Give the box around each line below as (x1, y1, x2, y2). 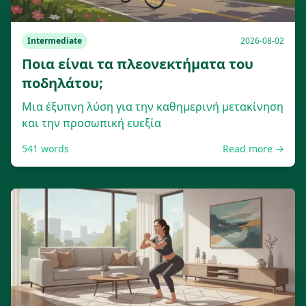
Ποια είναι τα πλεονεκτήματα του (22, 55, 253, 73)
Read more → (223, 142, 284, 155)
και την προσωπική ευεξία (22, 115, 161, 130)
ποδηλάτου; (22, 74, 103, 92)
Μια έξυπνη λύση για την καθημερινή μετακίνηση (22, 99, 283, 114)
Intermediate (27, 35, 82, 46)
